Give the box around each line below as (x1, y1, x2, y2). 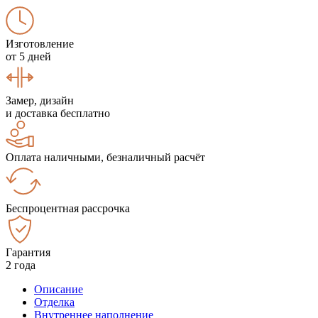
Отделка (34, 295, 75, 308)
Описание (34, 283, 83, 295)
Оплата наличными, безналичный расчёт (6, 150, 205, 163)
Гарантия (6, 246, 50, 258)
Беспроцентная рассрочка (6, 202, 130, 214)
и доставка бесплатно (6, 106, 110, 119)
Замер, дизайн (6, 94, 74, 106)
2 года (6, 258, 35, 271)
